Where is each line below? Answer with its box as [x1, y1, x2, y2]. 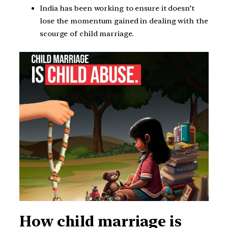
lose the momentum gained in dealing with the [40, 16, 208, 25]
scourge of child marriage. [40, 28, 134, 38]
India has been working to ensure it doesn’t [40, 3, 194, 13]
